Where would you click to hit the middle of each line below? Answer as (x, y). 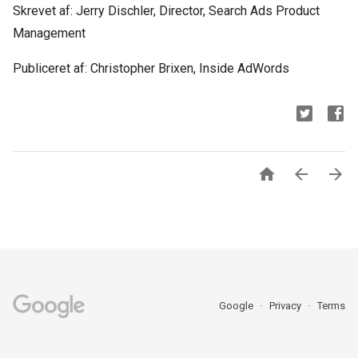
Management (49, 33)
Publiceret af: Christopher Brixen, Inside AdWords (151, 68)
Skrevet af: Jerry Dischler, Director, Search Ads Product (166, 11)
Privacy (286, 306)
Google (237, 306)
